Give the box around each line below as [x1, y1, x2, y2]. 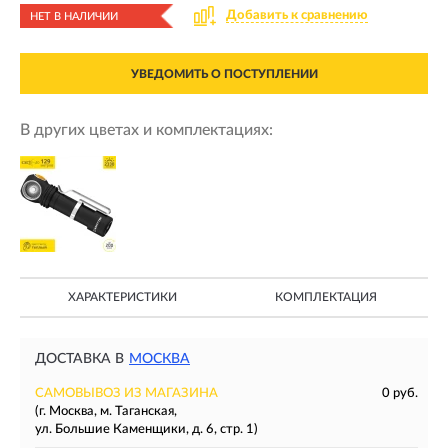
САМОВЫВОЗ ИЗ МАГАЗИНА [35, 387, 218, 400]
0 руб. [382, 387, 418, 400]
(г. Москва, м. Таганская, [35, 405, 177, 418]
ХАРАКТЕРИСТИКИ [67, 291, 177, 303]
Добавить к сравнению [226, 9, 368, 22]
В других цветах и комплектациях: [20, 122, 273, 138]
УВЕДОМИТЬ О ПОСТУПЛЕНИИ [130, 68, 318, 80]
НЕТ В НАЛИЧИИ [30, 11, 118, 22]
